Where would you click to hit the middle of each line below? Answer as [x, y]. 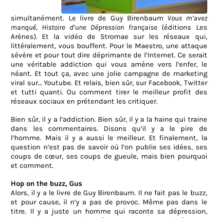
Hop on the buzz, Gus [47, 184]
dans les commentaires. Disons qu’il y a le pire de [109, 129]
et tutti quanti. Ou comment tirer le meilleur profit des [109, 92]
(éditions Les [184, 27]
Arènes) [24, 37]
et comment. [32, 166]
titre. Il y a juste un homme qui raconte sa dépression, [109, 211]
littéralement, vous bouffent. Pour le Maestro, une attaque [109, 46]
